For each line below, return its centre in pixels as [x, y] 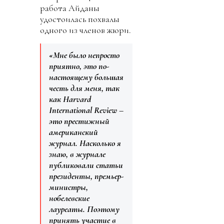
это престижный [79, 121]
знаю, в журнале [77, 154]
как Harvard [70, 99]
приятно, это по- [79, 66]
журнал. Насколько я [85, 143]
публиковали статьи [86, 165]
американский [73, 132]
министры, [68, 187]
